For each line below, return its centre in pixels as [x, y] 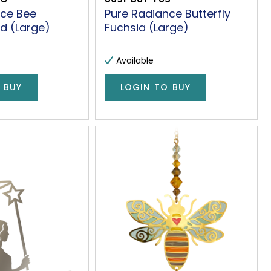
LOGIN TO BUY [155, 87]
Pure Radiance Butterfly [167, 13]
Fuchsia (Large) [146, 27]
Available [135, 60]
